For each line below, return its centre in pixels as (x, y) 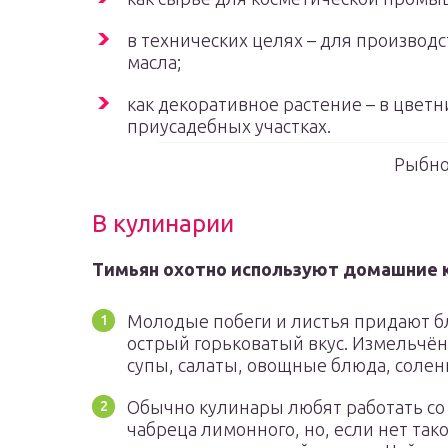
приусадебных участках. (229, 126)
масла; (154, 62)
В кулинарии (163, 223)
